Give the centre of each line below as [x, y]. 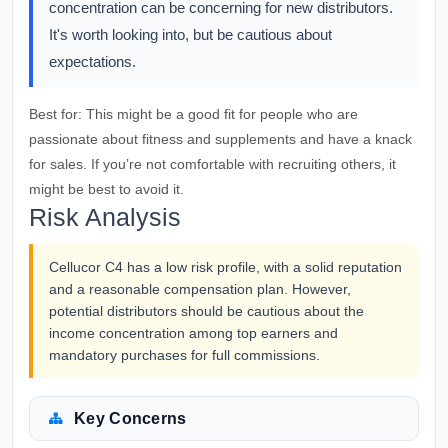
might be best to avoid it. [106, 189]
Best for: [55, 114]
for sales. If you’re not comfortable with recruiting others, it [212, 164]
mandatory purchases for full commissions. [184, 355]
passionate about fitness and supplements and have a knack [220, 139]
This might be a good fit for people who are [220, 114]
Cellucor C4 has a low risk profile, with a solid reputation [225, 267]
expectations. [92, 61]
